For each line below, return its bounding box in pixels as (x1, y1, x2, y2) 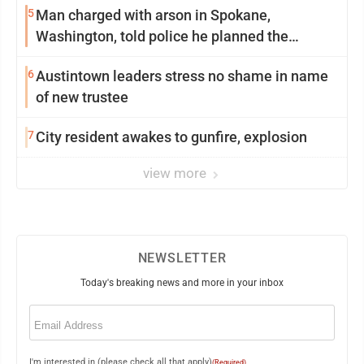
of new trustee (36, 89, 128, 106)
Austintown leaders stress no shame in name (36, 67, 165, 84)
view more (143, 165, 210, 181)
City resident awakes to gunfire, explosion (36, 128, 307, 145)
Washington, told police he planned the (36, 28, 288, 45)
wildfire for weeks (36, 49, 150, 66)
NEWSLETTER (137, 250, 227, 266)
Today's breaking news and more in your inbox (80, 277, 284, 288)
